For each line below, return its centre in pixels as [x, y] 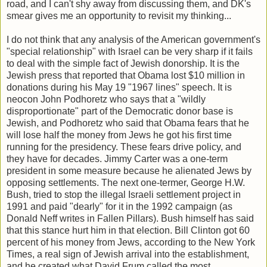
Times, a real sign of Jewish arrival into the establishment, [128, 254]
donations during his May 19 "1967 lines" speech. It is [119, 87]
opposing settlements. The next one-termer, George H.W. [126, 182]
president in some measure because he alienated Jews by [129, 170]
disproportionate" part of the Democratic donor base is [120, 111]
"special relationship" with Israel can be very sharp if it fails [130, 51]
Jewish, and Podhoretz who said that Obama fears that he [128, 123]
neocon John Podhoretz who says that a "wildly [106, 99]
